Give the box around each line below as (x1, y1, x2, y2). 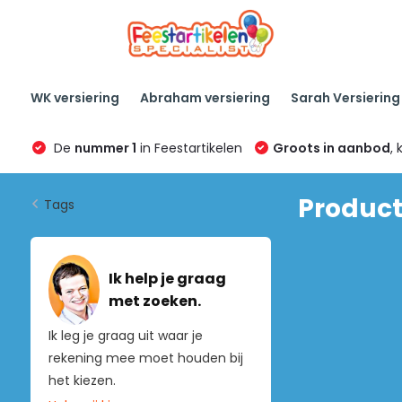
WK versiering (30, 88, 119, 107)
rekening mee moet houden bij (48, 349, 243, 368)
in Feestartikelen (135, 139, 242, 157)
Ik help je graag (108, 268, 226, 290)
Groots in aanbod (272, 139, 390, 157)
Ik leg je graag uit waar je (48, 327, 203, 345)
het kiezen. (48, 371, 116, 390)
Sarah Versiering (290, 88, 400, 107)
